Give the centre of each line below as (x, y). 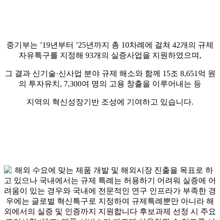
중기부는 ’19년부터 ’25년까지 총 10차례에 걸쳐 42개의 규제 (110, 45)
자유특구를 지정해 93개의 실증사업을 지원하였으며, (110, 55)
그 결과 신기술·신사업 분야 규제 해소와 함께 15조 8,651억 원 (110, 73)
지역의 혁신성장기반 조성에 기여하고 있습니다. (110, 102)
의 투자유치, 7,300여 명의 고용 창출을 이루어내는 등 (110, 83)
